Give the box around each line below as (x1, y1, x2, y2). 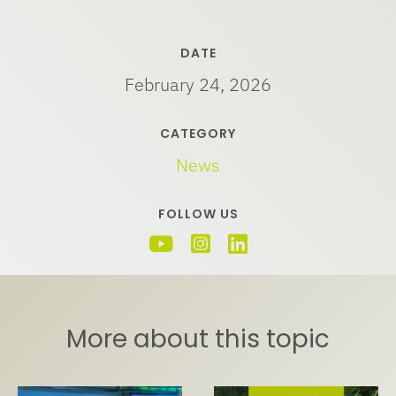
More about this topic (66, 321, 330, 356)
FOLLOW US (157, 205, 239, 224)
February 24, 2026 (125, 72, 271, 97)
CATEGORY (160, 125, 236, 143)
